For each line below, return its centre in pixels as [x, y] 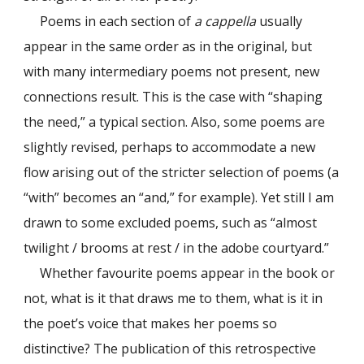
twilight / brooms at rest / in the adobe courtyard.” [177, 248]
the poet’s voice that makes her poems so [151, 324]
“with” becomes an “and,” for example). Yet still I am [179, 198]
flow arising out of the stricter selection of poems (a [182, 173]
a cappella [225, 22]
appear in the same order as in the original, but [168, 47]
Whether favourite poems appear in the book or [188, 273]
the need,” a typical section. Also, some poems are [175, 122]
